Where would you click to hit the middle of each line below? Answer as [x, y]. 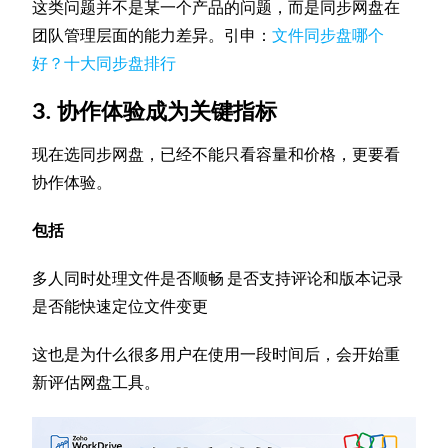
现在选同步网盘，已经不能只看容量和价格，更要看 [216, 154]
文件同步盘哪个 [328, 35]
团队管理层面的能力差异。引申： [152, 35]
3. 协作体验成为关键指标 [155, 111]
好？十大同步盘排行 [104, 63]
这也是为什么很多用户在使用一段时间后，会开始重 [216, 354]
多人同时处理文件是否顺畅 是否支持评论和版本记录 [218, 278]
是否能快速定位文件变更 [120, 306]
